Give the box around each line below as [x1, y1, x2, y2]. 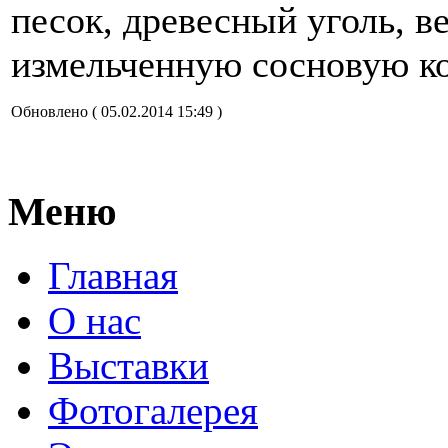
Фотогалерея [48, 389, 258, 433]
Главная [48, 254, 178, 298]
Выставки [48, 344, 209, 388]
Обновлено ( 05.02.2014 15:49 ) [11, 103, 222, 120]
